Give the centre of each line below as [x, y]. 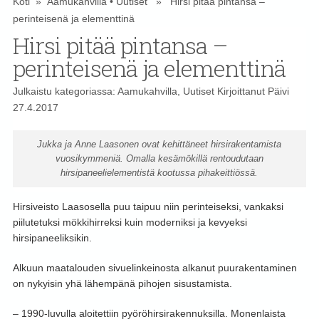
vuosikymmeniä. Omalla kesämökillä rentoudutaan [159, 159]
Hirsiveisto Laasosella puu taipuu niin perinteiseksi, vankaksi [148, 207]
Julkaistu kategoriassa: [65, 91]
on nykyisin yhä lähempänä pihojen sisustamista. [122, 284]
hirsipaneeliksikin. [52, 238]
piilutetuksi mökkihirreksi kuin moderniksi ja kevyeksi [130, 223]
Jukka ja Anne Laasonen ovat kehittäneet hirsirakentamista [159, 145]
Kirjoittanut [241, 91]
